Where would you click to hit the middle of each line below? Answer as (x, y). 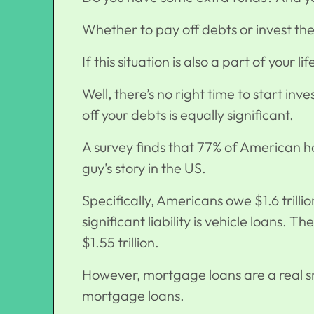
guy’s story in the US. (148, 168)
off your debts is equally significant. (192, 115)
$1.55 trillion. (125, 243)
